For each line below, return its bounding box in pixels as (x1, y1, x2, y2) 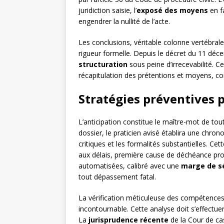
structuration (78, 59, 127, 69)
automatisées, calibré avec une (78, 161, 181, 171)
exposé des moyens (136, 5, 208, 15)
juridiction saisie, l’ (78, 5, 136, 15)
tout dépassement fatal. (78, 172, 156, 182)
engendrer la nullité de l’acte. (78, 16, 170, 26)
